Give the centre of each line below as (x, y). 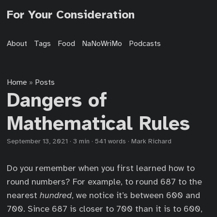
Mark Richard (151, 141)
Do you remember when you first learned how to (101, 168)
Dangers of (57, 100)
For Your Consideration (71, 15)
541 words (110, 141)
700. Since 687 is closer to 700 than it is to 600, (105, 209)
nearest (23, 195)
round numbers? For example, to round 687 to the (104, 182)
